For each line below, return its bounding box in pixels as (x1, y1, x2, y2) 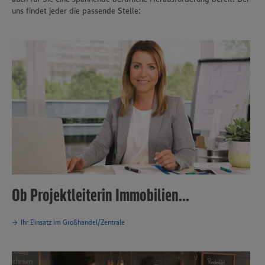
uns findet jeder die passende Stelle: (12, 5, 141, 17)
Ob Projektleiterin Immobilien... (12, 183, 189, 206)
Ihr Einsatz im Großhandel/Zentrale (21, 218, 125, 227)
